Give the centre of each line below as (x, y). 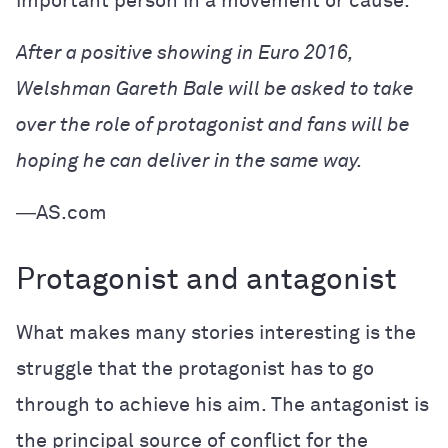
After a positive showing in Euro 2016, (184, 53)
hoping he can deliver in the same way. (189, 161)
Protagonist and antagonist (206, 281)
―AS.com (61, 213)
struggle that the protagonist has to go (195, 369)
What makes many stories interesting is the (216, 333)
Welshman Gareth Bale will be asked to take (215, 89)
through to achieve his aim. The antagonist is (222, 405)
